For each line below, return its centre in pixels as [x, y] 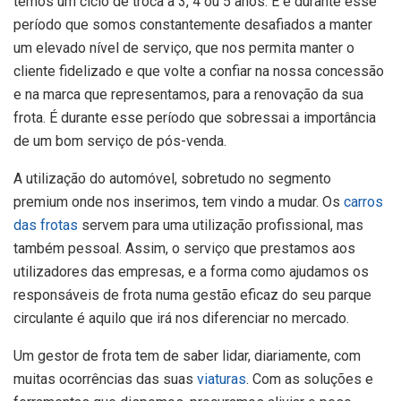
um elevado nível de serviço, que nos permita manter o [184, 48]
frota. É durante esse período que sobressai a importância [195, 118]
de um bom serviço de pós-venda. [120, 141]
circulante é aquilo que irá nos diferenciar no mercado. [181, 319]
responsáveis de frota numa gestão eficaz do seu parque [192, 295]
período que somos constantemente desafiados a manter [193, 25]
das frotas [46, 226]
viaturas [222, 380]
